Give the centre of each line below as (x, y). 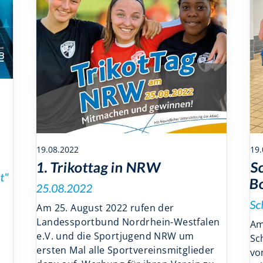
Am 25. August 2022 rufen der (105, 208)
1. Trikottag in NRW (99, 167)
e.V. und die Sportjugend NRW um (115, 236)
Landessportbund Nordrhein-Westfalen (128, 222)
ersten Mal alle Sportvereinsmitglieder (126, 250)
